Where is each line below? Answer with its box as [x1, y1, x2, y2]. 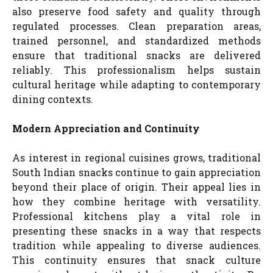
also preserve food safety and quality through [12, 4, 261, 18]
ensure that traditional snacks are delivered [12, 48, 261, 62]
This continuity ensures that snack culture [12, 253, 261, 266]
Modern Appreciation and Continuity [12, 121, 200, 135]
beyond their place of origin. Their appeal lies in [12, 180, 261, 193]
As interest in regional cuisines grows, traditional [12, 151, 261, 164]
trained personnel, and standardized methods [12, 34, 261, 47]
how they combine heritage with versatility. [12, 194, 261, 208]
